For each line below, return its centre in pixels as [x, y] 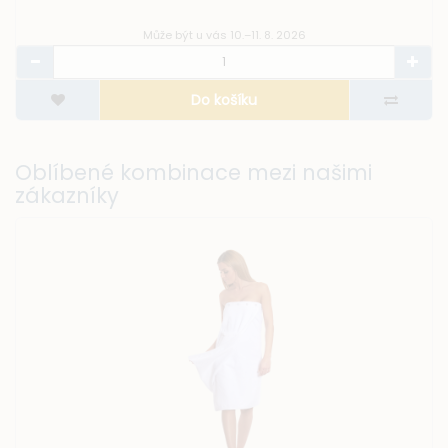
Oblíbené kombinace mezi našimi [193, 172]
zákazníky [67, 195]
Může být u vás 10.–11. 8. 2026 [224, 34]
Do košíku [224, 99]
